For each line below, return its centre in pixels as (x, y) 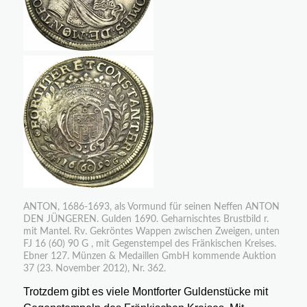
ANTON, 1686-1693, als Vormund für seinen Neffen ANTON (151, 207)
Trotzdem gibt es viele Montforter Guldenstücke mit (145, 292)
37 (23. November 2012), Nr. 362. (94, 268)
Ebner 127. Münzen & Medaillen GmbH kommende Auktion (149, 256)
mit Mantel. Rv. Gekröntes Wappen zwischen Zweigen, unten (151, 231)
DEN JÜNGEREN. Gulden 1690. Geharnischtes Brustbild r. (146, 219)
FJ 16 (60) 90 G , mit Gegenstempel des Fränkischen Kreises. (149, 244)
